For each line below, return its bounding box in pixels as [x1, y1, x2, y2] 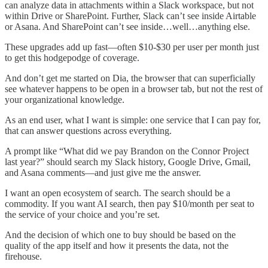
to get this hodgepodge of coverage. [5, 53, 139, 63]
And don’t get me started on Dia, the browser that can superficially [5, 73, 255, 84]
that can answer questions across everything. [5, 126, 172, 136]
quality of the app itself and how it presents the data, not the [5, 240, 229, 251]
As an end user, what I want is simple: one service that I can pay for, [5, 115, 261, 126]
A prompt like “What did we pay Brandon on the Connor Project [5, 146, 249, 157]
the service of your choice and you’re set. [5, 209, 160, 220]
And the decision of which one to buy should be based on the [5, 230, 236, 240]
